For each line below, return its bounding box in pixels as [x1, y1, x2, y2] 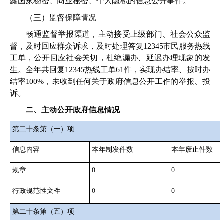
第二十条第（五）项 [12, 208, 74, 215]
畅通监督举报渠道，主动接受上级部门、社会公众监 [10, 30, 210, 38]
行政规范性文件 [12, 187, 60, 194]
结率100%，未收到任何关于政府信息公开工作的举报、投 [10, 77, 210, 85]
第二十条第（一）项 [12, 125, 74, 133]
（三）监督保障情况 [10, 13, 96, 22]
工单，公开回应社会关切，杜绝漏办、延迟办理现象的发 [10, 54, 210, 62]
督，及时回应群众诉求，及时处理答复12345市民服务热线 [10, 42, 210, 50]
